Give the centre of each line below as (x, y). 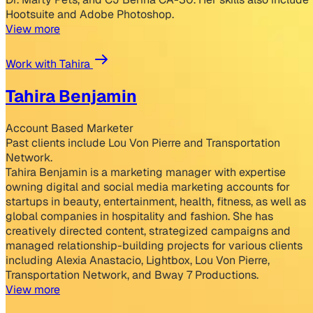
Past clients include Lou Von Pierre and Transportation (143, 143)
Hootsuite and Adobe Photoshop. (90, 15)
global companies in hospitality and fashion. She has (139, 216)
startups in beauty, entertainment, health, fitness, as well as (156, 201)
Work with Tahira (49, 64)
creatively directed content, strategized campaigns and (148, 231)
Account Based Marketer (70, 128)
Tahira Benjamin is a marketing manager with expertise (146, 172)
